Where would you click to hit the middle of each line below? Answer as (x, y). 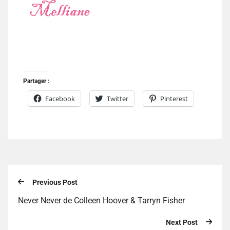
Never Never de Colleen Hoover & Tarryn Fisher (101, 200)
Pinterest (174, 99)
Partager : (36, 81)
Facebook (60, 99)
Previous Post (55, 183)
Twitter (118, 99)
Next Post (182, 222)
